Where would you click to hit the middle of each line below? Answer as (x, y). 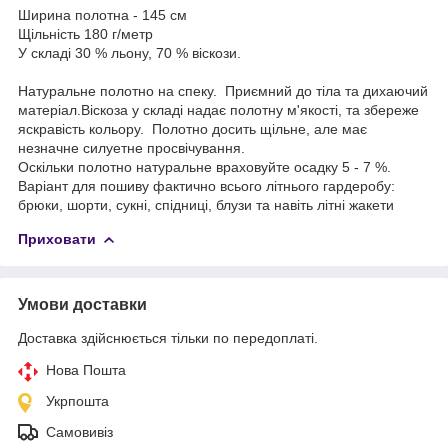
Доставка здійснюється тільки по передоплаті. (168, 337)
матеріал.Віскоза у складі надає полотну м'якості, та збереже (218, 109)
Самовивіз (79, 431)
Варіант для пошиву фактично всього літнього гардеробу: (208, 185)
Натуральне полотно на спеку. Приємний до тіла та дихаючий (223, 90)
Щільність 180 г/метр (85, 33)
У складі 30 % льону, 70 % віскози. (129, 52)
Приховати (57, 238)
